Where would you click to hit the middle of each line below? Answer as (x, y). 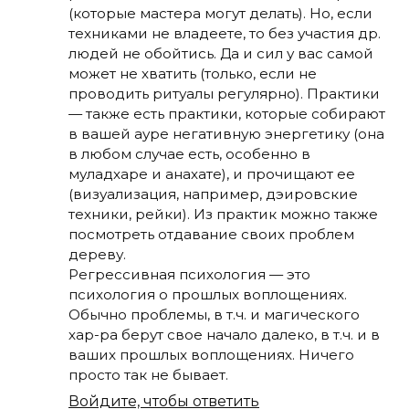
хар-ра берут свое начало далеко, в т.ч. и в (224, 334)
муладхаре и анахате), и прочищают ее (212, 173)
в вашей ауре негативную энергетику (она (226, 133)
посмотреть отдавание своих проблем (211, 234)
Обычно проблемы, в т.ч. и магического (214, 314)
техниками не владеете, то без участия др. (225, 33)
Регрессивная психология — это (189, 274)
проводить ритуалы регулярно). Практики (224, 93)
